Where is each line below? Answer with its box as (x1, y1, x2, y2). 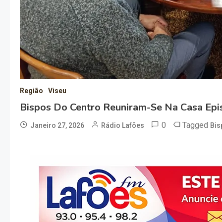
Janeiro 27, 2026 (30, 121, 84, 130)
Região (20, 87, 43, 95)
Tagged (182, 120, 210, 130)
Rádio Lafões (101, 121, 144, 130)
